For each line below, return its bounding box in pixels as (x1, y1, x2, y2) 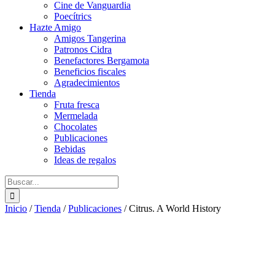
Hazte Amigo (29, 21, 81, 33)
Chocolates (54, 121, 97, 132)
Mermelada (54, 110, 98, 121)
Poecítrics (54, 10, 91, 21)
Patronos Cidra (54, 44, 112, 55)
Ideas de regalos (54, 154, 116, 165)
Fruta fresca (54, 99, 99, 110)
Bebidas (54, 143, 85, 154)
